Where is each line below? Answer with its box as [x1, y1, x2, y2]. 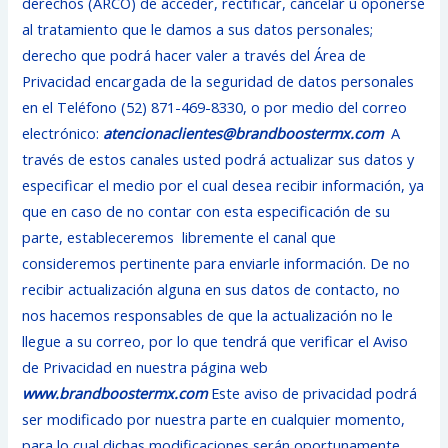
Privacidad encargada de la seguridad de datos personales [22, 71, 415, 92]
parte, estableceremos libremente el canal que [22, 227, 337, 248]
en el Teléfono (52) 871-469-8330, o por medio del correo [22, 97, 408, 118]
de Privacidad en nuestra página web [22, 357, 269, 378]
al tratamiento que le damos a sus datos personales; [22, 19, 374, 40]
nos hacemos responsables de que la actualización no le [22, 305, 394, 326]
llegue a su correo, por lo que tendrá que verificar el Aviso [22, 331, 409, 352]
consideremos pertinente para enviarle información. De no [22, 253, 411, 274]
